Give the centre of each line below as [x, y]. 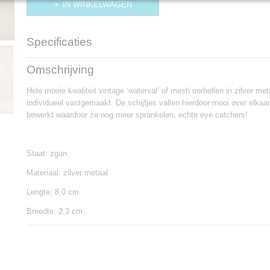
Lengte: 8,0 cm [53, 192]
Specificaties [59, 42]
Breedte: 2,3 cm [55, 211]
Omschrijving [60, 70]
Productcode [49, 63]
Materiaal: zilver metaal [67, 173]
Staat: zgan [47, 153]
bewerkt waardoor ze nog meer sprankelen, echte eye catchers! [137, 115]
